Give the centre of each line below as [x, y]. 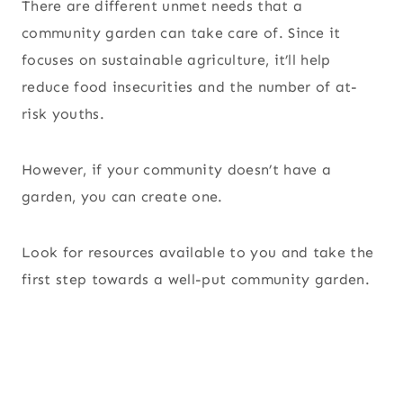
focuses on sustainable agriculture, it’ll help [176, 59]
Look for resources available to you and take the [198, 252]
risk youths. [63, 113]
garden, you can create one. [122, 196]
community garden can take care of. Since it [181, 32]
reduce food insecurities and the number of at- [190, 86]
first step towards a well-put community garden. [198, 279]
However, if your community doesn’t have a [177, 169]
